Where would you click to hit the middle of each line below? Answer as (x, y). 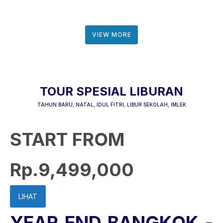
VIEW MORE (111, 35)
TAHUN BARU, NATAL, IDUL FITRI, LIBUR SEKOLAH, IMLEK (111, 105)
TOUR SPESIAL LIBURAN (111, 91)
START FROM (67, 139)
